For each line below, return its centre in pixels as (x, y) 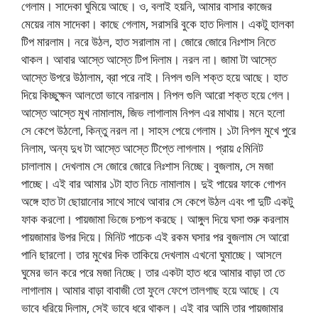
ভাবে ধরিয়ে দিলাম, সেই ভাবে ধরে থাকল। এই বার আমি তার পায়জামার (152, 307)
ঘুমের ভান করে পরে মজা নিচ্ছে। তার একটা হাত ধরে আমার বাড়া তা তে (153, 272)
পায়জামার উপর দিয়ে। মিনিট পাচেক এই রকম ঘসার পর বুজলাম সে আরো (155, 236)
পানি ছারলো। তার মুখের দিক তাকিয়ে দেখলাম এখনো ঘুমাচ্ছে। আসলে (152, 254)
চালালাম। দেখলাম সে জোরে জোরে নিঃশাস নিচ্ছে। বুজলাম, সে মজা (147, 165)
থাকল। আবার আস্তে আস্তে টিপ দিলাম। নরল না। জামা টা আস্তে (149, 59)
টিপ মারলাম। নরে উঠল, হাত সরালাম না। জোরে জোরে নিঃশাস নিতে (148, 41)
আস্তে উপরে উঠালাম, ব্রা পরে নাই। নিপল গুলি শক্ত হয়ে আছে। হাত (154, 77)
